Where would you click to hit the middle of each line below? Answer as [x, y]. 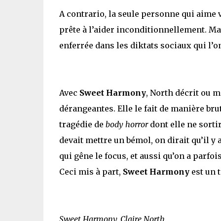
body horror [127, 124]
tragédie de [82, 124]
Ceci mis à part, [91, 171]
